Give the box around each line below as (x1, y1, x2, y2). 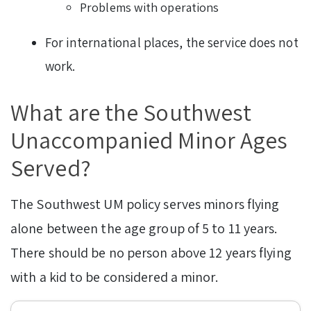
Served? (10, 151, 91, 183)
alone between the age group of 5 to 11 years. (10, 219, 278, 237)
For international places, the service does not (45, 33, 299, 51)
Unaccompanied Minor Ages (10, 124, 288, 155)
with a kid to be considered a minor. (10, 267, 221, 286)
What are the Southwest (10, 96, 252, 128)
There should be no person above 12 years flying (10, 243, 292, 262)
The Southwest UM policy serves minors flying (10, 194, 280, 213)
